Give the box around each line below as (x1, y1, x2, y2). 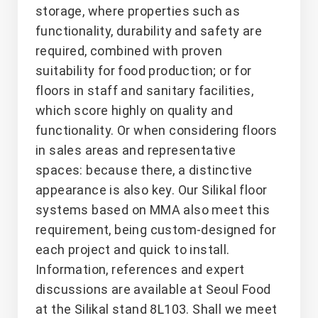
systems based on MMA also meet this (35, 202, 270, 217)
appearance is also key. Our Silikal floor (35, 182, 268, 197)
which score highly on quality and (35, 102, 234, 118)
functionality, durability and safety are (35, 23, 262, 38)
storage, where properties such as (35, 3, 241, 18)
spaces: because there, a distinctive (35, 162, 253, 177)
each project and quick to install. (35, 241, 230, 257)
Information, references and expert (35, 261, 245, 277)
